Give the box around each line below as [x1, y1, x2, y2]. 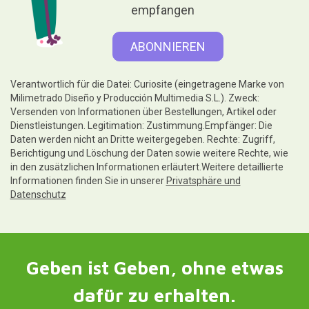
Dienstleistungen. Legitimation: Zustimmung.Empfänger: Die [10, 119, 272, 131]
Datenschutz [10, 188, 66, 200]
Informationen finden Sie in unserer [10, 175, 166, 186]
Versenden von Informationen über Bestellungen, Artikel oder [10, 106, 277, 117]
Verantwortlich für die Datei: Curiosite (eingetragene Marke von [10, 78, 284, 90]
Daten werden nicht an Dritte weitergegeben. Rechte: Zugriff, [10, 133, 275, 145]
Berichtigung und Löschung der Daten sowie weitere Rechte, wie [10, 147, 288, 159]
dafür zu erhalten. [73, 283, 236, 306]
